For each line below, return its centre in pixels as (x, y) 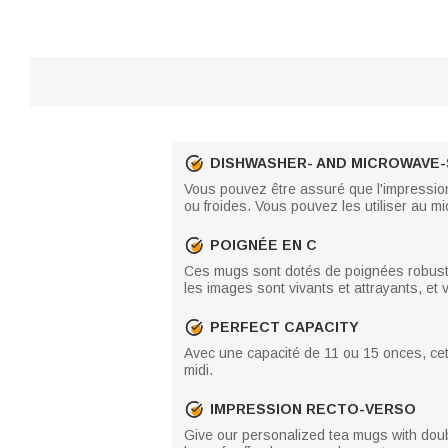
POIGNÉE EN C (263, 244)
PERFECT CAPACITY (284, 326)
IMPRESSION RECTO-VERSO (313, 408)
